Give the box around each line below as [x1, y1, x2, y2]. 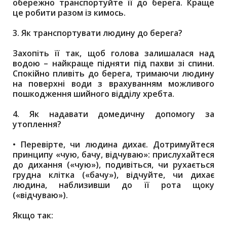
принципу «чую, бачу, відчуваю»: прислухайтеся [13, 149, 214, 160]
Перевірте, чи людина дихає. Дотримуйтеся [20, 139, 215, 150]
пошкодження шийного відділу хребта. [13, 88, 174, 99]
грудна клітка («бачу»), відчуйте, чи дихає [13, 169, 214, 180]
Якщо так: [13, 210, 53, 221]
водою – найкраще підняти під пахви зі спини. [13, 58, 214, 69]
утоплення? [13, 119, 61, 130]
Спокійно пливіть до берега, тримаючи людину [13, 68, 214, 79]
